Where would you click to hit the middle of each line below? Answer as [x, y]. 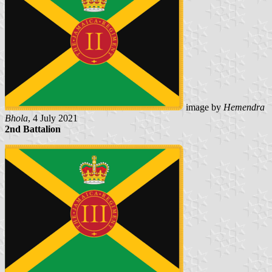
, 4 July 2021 [53, 118]
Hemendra [244, 107]
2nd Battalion [33, 129]
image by [203, 107]
